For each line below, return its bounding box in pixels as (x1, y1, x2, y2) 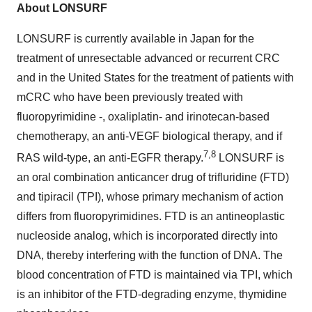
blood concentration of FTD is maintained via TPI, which (17, 269, 292, 281)
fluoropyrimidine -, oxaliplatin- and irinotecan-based (17, 110, 270, 123)
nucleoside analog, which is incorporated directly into (17, 230, 278, 242)
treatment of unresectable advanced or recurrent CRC (17, 52, 280, 64)
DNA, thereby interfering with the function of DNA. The (17, 249, 283, 262)
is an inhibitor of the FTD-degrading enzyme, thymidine (17, 288, 287, 301)
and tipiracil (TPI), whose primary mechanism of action (17, 191, 283, 203)
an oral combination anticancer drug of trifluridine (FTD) (17, 171, 289, 184)
